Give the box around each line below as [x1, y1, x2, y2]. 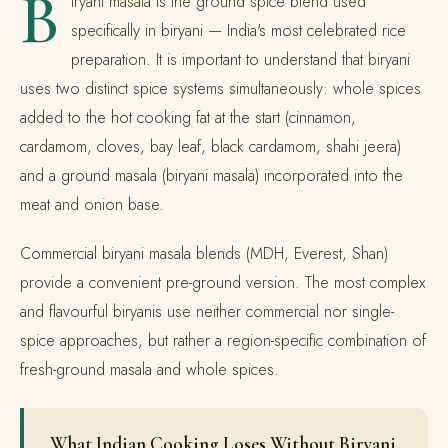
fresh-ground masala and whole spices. [20, 358, 279, 381]
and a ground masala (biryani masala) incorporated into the [20, 164, 403, 187]
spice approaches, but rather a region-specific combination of [20, 329, 426, 352]
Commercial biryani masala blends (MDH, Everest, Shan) [20, 242, 388, 265]
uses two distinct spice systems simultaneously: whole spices [20, 77, 421, 100]
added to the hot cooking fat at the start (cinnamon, [20, 106, 356, 129]
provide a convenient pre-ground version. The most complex [20, 271, 425, 294]
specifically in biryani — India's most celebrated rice [71, 19, 406, 42]
